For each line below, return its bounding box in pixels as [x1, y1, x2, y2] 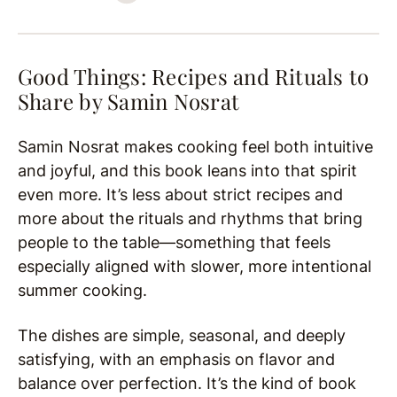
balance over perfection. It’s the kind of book [18, 374, 356, 393]
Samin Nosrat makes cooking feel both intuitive [18, 137, 373, 157]
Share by [18, 87, 108, 116]
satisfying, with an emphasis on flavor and [18, 350, 335, 370]
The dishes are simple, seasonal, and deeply [18, 326, 346, 346]
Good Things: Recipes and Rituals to [18, 62, 370, 91]
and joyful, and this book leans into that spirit [18, 161, 357, 181]
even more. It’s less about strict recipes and [18, 185, 343, 205]
